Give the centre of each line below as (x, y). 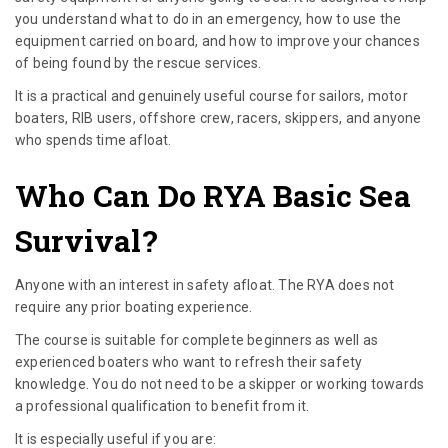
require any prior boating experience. (134, 306)
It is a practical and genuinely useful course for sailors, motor (211, 95)
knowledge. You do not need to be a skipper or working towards (220, 383)
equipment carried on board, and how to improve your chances (217, 40)
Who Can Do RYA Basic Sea (213, 195)
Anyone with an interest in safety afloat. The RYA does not (205, 284)
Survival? (86, 240)
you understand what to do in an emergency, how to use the (208, 18)
